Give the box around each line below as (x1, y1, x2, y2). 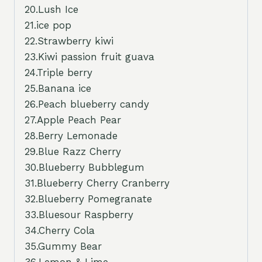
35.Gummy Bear (25, 240, 102, 253)
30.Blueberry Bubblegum (25, 161, 144, 174)
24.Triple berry (25, 67, 92, 79)
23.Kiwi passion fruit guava (25, 51, 154, 63)
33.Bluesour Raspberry (25, 209, 133, 221)
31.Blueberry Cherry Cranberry (25, 177, 170, 189)
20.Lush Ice (25, 4, 78, 16)
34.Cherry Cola (25, 225, 95, 237)
